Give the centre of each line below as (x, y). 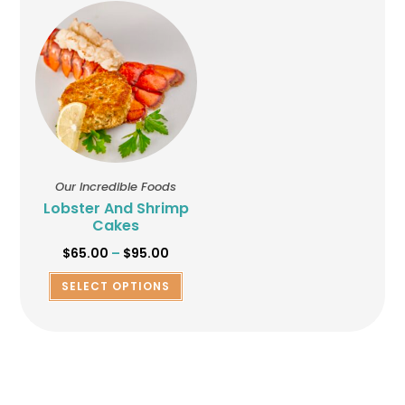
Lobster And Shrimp (116, 209)
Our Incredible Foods (116, 187)
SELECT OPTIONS (116, 287)
